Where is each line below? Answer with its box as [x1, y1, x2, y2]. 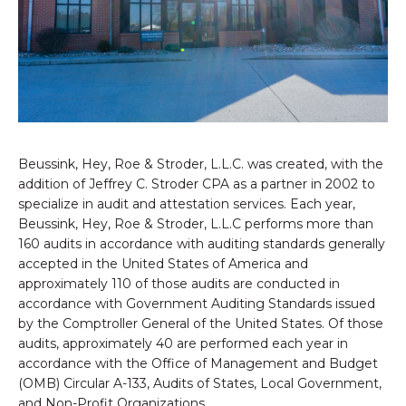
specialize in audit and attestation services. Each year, [18, 196, 355, 213]
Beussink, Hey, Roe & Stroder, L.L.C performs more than [18, 216, 373, 233]
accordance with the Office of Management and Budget [18, 355, 378, 372]
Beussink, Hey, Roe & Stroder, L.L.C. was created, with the [18, 156, 383, 173]
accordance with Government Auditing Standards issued [18, 295, 375, 313]
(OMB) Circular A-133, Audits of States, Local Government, [18, 375, 382, 392]
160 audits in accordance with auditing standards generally [18, 236, 385, 253]
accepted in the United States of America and [18, 256, 308, 273]
